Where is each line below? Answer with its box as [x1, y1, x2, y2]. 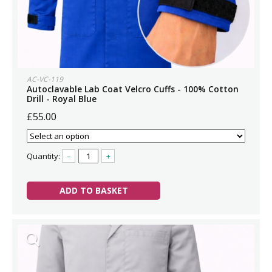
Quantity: [27, 151, 62, 161]
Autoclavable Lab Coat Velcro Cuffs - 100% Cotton [27, 83, 239, 95]
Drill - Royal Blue [27, 93, 97, 104]
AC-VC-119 [27, 74, 63, 84]
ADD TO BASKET [59, 185, 128, 196]
